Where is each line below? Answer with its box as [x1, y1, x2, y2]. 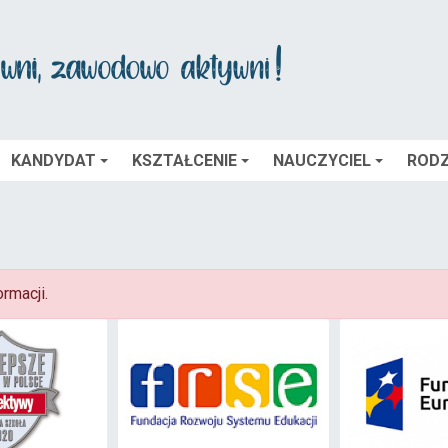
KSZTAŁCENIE [132, 151, 237, 170]
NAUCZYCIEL [273, 151, 371, 170]
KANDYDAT [11, 151, 96, 170]
